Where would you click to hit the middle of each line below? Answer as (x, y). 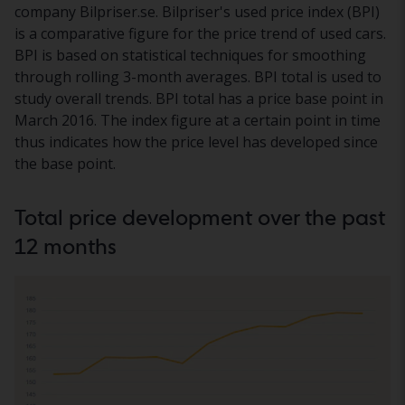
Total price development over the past (200, 217)
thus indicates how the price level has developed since (196, 141)
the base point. (65, 163)
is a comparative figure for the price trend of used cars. (200, 33)
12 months (66, 246)
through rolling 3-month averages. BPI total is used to (198, 76)
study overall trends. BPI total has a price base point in (199, 98)
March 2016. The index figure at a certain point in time (198, 120)
